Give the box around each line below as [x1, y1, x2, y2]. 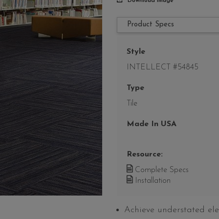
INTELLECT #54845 [127, 64, 198, 72]
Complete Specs [132, 166, 189, 175]
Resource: [127, 151, 163, 159]
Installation [132, 177, 171, 185]
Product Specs [127, 21, 174, 29]
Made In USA [127, 120, 176, 129]
